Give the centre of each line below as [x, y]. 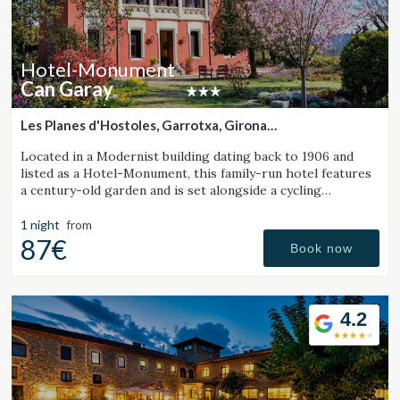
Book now [321, 249]
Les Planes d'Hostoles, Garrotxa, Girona [144, 125]
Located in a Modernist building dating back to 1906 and [187, 157]
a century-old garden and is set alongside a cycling [171, 191]
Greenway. [51, 208]
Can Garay [67, 89]
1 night [40, 225]
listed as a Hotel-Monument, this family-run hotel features [196, 174]
